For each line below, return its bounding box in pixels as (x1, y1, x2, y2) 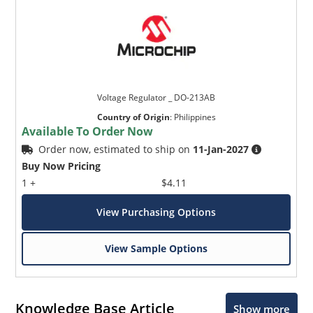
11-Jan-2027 (193, 142, 249, 156)
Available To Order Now (22, 123, 154, 139)
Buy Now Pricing (22, 159, 101, 173)
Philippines (173, 110, 216, 123)
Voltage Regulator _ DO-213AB (97, 91, 216, 103)
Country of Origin (96, 110, 170, 123)
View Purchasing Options (96, 205, 217, 219)
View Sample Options (105, 241, 208, 255)
